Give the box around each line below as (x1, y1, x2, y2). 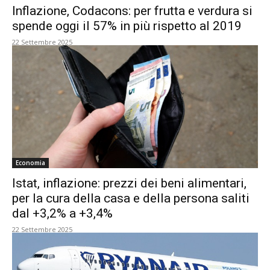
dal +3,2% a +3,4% (12, 206, 113, 221)
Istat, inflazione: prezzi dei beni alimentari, (12, 176, 246, 190)
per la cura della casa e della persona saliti (12, 191, 250, 206)
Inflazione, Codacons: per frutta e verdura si (12, 4, 253, 18)
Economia (16, 159, 45, 167)
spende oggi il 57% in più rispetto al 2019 (12, 19, 242, 33)
